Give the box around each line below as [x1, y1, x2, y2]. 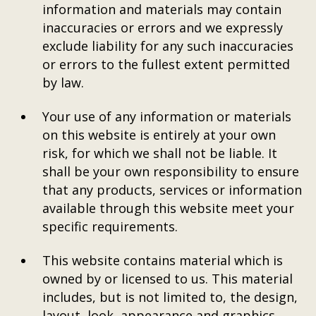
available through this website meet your [42, 200, 294, 217]
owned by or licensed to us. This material [42, 270, 293, 287]
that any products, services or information [42, 181, 302, 198]
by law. [42, 74, 84, 91]
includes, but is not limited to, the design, [42, 288, 298, 305]
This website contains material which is [42, 252, 283, 269]
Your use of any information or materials [42, 108, 291, 125]
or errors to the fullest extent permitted [42, 56, 290, 73]
